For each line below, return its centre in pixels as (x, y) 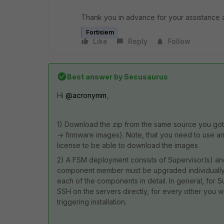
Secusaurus (145, 76)
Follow (179, 41)
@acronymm (86, 95)
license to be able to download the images (127, 145)
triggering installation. (92, 201)
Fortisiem (100, 32)
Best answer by (95, 76)
